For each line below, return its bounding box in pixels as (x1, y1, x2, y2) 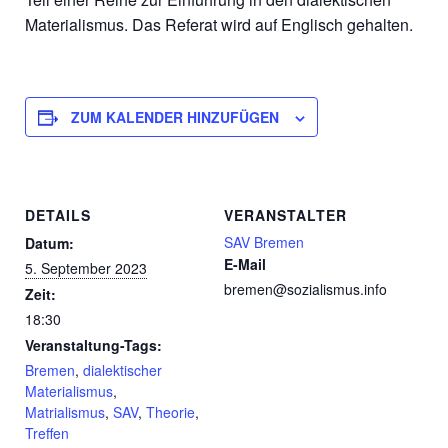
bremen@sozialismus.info (224, 278, 387, 299)
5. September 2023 (25, 257, 147, 278)
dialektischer (83, 359, 162, 380)
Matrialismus (25, 401, 105, 422)
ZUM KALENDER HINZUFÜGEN (71, 107, 279, 127)
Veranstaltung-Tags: (25, 334, 162, 355)
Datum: (25, 232, 74, 253)
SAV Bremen (224, 231, 304, 252)
